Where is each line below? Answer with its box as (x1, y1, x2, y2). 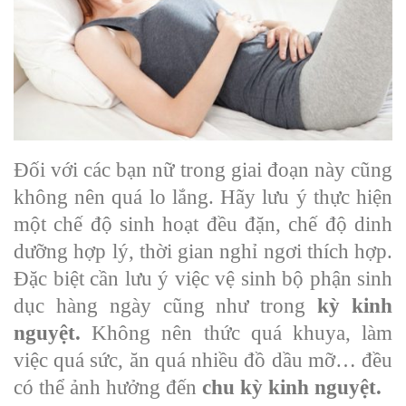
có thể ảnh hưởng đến (14, 375, 202, 399)
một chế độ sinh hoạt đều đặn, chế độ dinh (14, 212, 392, 236)
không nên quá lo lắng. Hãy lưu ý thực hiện (14, 185, 392, 208)
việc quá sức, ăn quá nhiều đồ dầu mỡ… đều (14, 348, 392, 372)
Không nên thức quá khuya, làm (81, 321, 392, 344)
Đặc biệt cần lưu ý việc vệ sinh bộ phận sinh (14, 266, 392, 290)
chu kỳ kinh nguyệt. (202, 375, 382, 399)
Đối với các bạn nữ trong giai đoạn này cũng (14, 158, 392, 181)
